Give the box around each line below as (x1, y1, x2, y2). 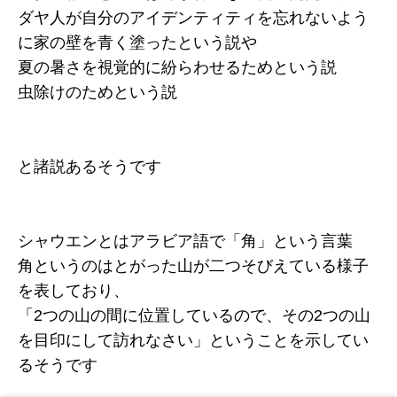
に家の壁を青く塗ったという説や (18, 34, 257, 52)
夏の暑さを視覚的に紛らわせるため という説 (18, 58, 337, 77)
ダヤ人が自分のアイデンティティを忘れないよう (18, 9, 369, 27)
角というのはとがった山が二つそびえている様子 (18, 257, 369, 276)
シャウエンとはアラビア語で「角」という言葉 (18, 232, 353, 251)
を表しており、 (18, 282, 129, 300)
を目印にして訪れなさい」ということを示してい (18, 331, 369, 350)
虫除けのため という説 (18, 83, 177, 102)
